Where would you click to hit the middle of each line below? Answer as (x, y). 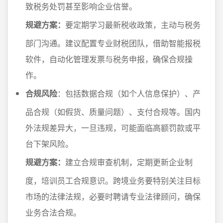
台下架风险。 (49, 144)
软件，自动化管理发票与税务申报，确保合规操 (109, 59)
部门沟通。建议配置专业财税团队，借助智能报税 (113, 43)
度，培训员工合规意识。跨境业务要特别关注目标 (113, 180)
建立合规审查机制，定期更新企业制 (129, 162)
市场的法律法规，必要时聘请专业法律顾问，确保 (113, 196)
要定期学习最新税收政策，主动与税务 (133, 25)
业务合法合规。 (53, 212)
